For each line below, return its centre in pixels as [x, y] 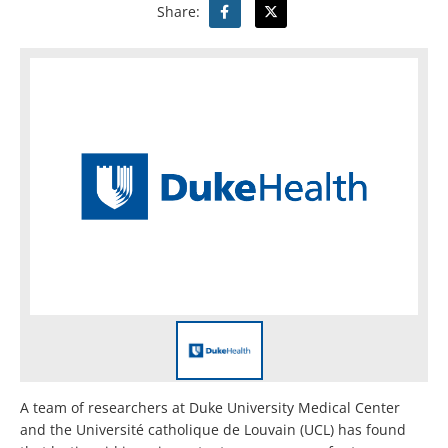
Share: [180, 11]
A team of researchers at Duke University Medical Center [210, 408]
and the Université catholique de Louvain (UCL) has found [213, 430]
